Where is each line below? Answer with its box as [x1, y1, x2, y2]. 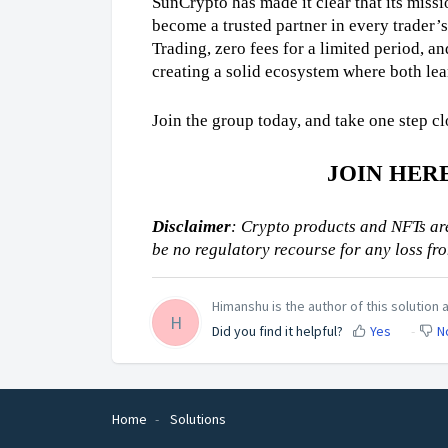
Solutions [170, 410, 226, 429]
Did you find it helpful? [212, 322, 343, 341]
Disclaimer [152, 216, 231, 236]
